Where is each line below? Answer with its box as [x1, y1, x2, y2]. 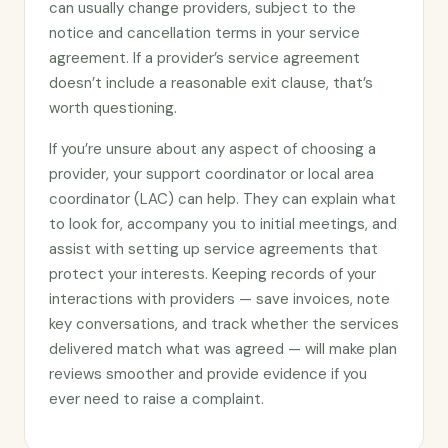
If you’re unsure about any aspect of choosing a [49, 139, 376, 159]
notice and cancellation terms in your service [49, 23, 360, 43]
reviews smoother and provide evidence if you [49, 364, 367, 384]
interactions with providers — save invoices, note [49, 289, 390, 309]
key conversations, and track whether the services [49, 314, 399, 334]
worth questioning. [49, 98, 177, 118]
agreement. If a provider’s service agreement [49, 48, 360, 68]
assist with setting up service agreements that [49, 239, 378, 259]
